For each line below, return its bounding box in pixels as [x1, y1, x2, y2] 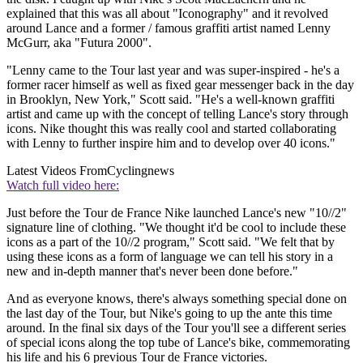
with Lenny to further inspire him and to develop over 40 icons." [6, 135, 335, 150]
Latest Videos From [6, 163, 107, 177]
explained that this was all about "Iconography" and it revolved [6, 6, 328, 20]
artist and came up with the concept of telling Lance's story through [6, 106, 348, 121]
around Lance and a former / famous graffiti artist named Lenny [6, 20, 331, 35]
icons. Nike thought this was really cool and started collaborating [6, 121, 336, 135]
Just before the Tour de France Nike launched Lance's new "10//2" [6, 205, 347, 220]
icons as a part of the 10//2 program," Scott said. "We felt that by [6, 234, 335, 249]
